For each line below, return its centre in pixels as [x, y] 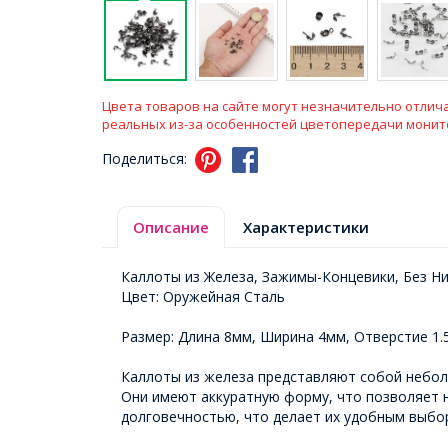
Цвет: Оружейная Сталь [203, 297]
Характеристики [306, 227]
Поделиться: [146, 159]
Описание [171, 227]
